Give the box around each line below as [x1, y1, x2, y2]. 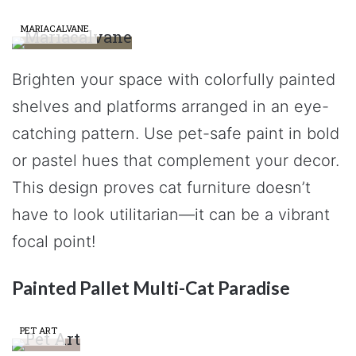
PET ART [20, 324, 57, 336]
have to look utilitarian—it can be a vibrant [12, 204, 330, 224]
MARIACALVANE [20, 21, 89, 34]
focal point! [12, 231, 95, 251]
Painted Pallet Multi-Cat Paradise [12, 276, 290, 299]
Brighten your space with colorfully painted [12, 69, 335, 89]
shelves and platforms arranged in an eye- [12, 96, 329, 116]
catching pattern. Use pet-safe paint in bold [12, 123, 339, 143]
